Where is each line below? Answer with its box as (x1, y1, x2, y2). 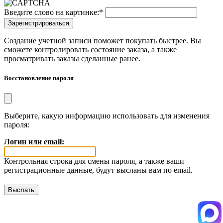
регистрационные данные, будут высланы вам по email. (4, 166, 193, 174)
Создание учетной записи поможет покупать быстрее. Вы (4, 36, 201, 45)
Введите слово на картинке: (4, 7, 99, 16)
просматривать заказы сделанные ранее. (4, 54, 140, 63)
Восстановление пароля (4, 74, 74, 82)
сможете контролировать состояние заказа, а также (4, 45, 177, 54)
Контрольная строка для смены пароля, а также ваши (4, 157, 184, 165)
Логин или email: (4, 137, 64, 146)
